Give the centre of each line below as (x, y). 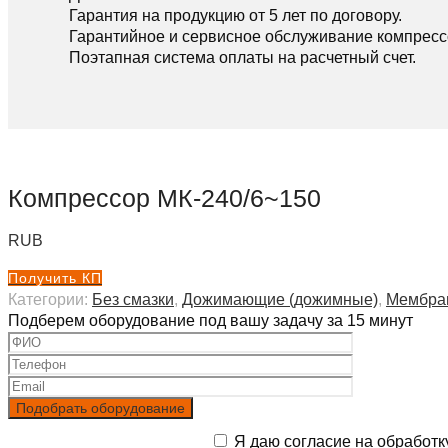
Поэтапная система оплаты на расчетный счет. (242, 58)
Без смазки (133, 299)
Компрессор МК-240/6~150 (164, 197)
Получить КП (55, 277)
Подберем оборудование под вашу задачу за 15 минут (210, 320)
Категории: (50, 299)
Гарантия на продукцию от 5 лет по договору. (235, 16)
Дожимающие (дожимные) (280, 299)
